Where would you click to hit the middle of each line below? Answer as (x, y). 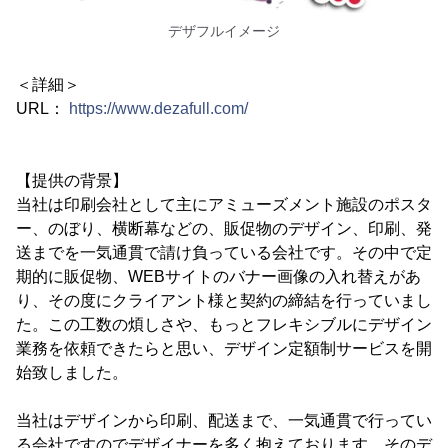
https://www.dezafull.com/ (158, 108)
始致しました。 (72, 372)
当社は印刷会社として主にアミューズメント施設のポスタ (224, 204)
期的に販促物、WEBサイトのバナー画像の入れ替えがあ (218, 276)
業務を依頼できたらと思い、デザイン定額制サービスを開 (224, 348)
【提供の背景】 (72, 180)
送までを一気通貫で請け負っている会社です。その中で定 (224, 252)
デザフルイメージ (224, 30)
